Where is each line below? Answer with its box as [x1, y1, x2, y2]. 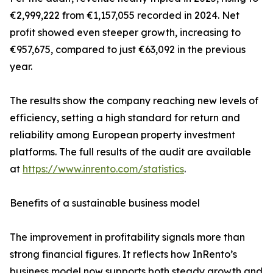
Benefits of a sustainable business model [10, 197, 200, 210]
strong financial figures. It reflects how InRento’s [10, 248, 237, 261]
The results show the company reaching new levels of [10, 94, 258, 107]
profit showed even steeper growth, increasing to [10, 26, 241, 39]
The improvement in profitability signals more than [10, 231, 245, 244]
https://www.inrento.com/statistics [23, 163, 184, 175]
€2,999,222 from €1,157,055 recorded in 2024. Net [10, 9, 239, 22]
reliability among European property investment [10, 129, 235, 141]
